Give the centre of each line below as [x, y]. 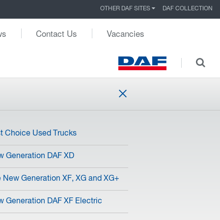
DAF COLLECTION [188, 9]
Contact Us [56, 33]
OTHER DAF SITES [126, 9]
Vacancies [125, 33]
